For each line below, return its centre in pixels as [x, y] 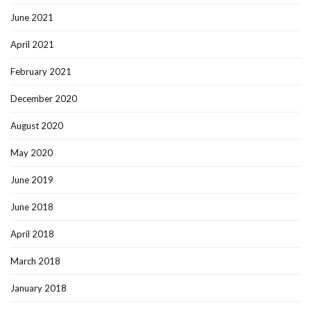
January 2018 [39, 288]
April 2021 [32, 44]
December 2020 [44, 98]
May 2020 [32, 152]
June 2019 [32, 179]
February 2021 [41, 71]
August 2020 [37, 125]
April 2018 [32, 234]
